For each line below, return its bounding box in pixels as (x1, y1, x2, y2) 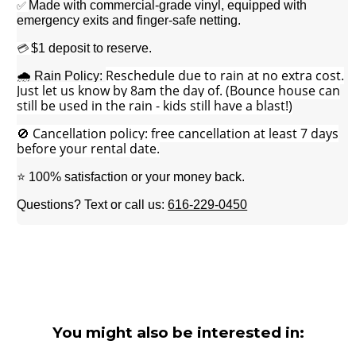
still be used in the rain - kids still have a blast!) (17, 96, 293, 114)
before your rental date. (17, 139, 161, 157)
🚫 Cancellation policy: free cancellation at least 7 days (17, 124, 339, 142)
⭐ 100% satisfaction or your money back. (17, 169, 246, 184)
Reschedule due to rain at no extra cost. (106, 66, 345, 84)
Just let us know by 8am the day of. (17, 81, 226, 99)
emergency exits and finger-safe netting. (17, 13, 242, 27)
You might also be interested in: (52, 323, 304, 342)
